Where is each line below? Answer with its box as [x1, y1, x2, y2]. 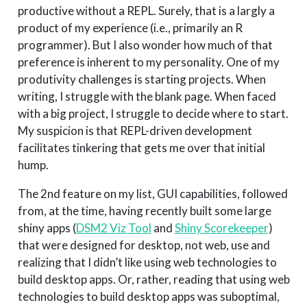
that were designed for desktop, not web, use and [17, 238, 270, 253]
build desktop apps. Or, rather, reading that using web [17, 272, 290, 287]
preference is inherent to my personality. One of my [17, 55, 280, 70]
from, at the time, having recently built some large [17, 204, 271, 219]
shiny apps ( [17, 221, 76, 236]
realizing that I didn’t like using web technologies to [17, 255, 277, 270]
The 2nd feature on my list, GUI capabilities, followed [17, 186, 288, 201]
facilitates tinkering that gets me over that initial [17, 140, 265, 156]
